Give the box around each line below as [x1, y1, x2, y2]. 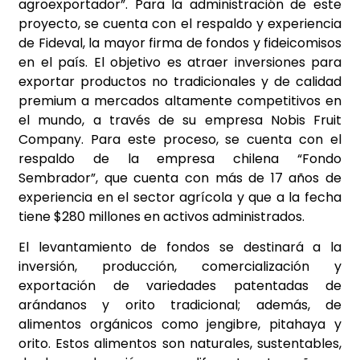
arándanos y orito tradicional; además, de [18, 296, 342, 315]
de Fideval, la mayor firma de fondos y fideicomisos [18, 34, 342, 53]
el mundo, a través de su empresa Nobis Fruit [18, 111, 342, 130]
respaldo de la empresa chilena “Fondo [18, 149, 342, 169]
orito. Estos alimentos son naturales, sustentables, [18, 334, 342, 354]
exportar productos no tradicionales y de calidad [18, 72, 342, 92]
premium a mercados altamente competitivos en [18, 92, 342, 111]
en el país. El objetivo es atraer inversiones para [18, 53, 342, 72]
